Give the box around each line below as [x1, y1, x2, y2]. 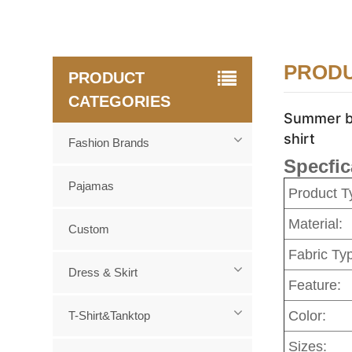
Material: [288, 216, 343, 233]
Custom [68, 222, 110, 236]
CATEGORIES [68, 93, 171, 111]
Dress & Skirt [68, 266, 138, 280]
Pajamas [68, 179, 115, 193]
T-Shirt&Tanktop [68, 309, 151, 323]
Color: [288, 308, 327, 324]
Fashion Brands [68, 136, 150, 150]
